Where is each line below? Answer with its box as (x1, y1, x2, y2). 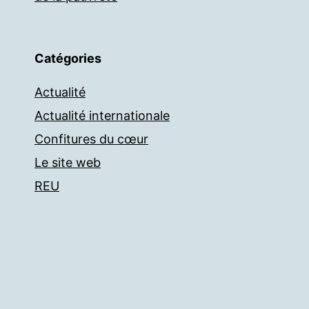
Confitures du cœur (34, 132, 148, 146)
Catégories (34, 51, 101, 66)
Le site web (34, 155, 101, 170)
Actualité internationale (34, 108, 170, 123)
